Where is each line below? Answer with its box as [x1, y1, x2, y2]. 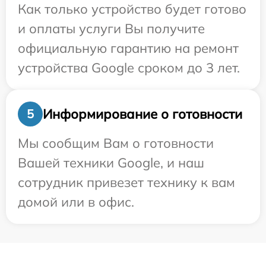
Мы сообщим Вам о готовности [18, 135, 214, 152]
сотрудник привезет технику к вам [18, 174, 235, 191]
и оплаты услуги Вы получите [18, 20, 205, 37]
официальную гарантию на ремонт [18, 40, 239, 57]
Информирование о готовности [43, 105, 242, 122]
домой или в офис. [18, 194, 134, 211]
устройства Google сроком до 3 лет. [18, 59, 240, 77]
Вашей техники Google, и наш [18, 154, 204, 172]
